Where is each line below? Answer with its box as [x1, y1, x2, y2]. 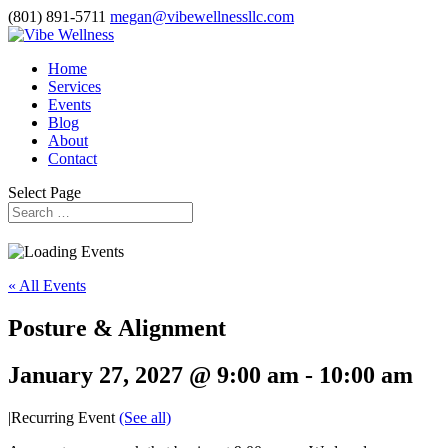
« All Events [8, 276, 86, 294]
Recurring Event [11, 408, 119, 426]
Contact [48, 150, 97, 167]
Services [48, 78, 101, 95]
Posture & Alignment [8, 314, 226, 341]
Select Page [8, 184, 81, 201]
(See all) [119, 408, 171, 426]
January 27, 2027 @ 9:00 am [8, 361, 299, 388]
